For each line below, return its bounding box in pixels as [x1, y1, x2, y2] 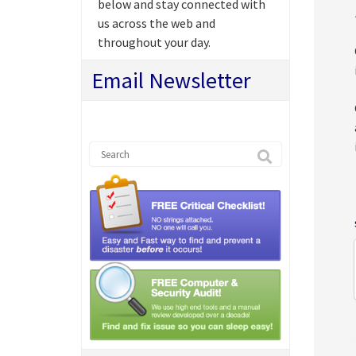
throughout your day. [98, 34, 211, 50]
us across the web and [98, 15, 215, 31]
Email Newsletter [91, 66, 251, 95]
